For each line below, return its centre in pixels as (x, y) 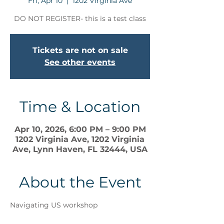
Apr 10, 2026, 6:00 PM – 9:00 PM (80, 129)
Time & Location (80, 107)
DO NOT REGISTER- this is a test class (80, 19)
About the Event (80, 182)
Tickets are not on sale (80, 50)
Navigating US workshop (54, 205)
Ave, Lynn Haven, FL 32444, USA (80, 149)
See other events (80, 62)
